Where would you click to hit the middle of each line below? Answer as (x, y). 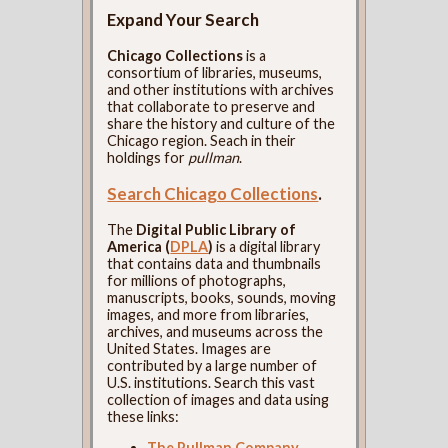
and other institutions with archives (221, 90)
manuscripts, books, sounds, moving (222, 297)
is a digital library (267, 246)
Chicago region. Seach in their (202, 141)
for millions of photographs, (197, 280)
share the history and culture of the (221, 124)
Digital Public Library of (216, 229)
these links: (143, 416)
